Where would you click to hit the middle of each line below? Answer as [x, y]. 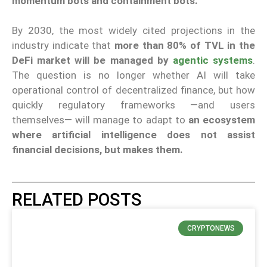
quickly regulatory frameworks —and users [133, 105]
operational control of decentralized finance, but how [133, 90]
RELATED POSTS [77, 199]
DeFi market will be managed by [92, 60]
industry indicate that [63, 46]
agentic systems [213, 60]
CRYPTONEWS [211, 228]
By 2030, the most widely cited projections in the [133, 31]
